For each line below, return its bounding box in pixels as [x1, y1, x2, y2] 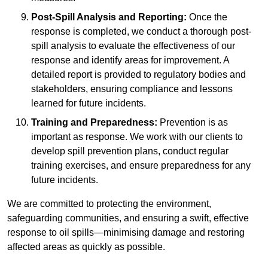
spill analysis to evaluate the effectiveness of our [31, 41, 235, 51]
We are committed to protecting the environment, [7, 199, 211, 209]
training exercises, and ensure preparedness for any [31, 160, 251, 171]
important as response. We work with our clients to [31, 132, 243, 142]
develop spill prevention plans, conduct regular [31, 146, 229, 157]
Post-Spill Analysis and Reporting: [31, 12, 187, 23]
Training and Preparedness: [31, 117, 157, 128]
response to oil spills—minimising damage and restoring [7, 227, 245, 238]
